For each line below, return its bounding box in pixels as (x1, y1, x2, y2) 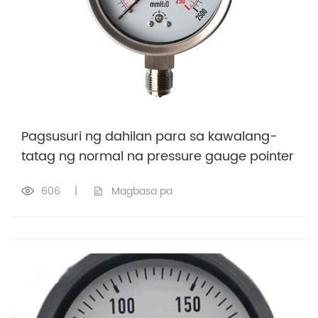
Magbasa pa (111, 182, 172, 199)
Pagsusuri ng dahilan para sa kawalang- (21, 126, 278, 147)
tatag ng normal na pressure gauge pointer (21, 146, 294, 167)
